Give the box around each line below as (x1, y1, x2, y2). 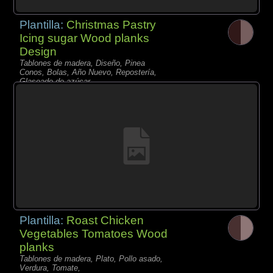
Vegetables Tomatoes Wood (19, 227, 168, 240)
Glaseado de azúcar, (19, 77, 93, 87)
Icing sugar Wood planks (19, 32, 150, 45)
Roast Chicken (66, 213, 144, 227)
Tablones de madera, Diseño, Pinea (19, 58, 146, 68)
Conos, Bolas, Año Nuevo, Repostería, (19, 68, 157, 77)
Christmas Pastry (66, 18, 157, 32)
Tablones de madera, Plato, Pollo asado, (19, 253, 163, 263)
